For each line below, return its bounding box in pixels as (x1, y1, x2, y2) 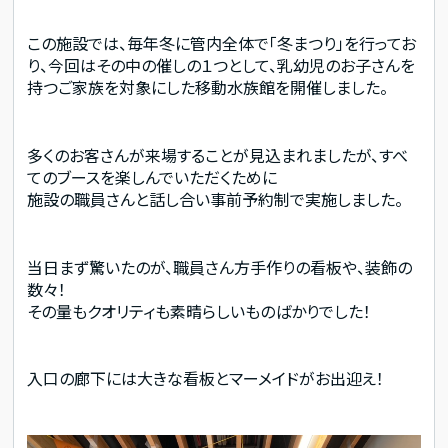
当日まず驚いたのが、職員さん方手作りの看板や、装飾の (27, 254, 413, 279)
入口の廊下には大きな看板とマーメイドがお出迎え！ (27, 366, 385, 391)
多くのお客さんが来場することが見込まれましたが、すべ (27, 143, 409, 168)
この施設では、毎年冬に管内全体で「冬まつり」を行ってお (27, 31, 417, 56)
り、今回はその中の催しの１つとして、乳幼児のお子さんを (27, 53, 416, 78)
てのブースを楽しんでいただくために (27, 165, 278, 190)
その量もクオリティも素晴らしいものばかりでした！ (27, 298, 372, 323)
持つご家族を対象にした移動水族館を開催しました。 (27, 75, 389, 100)
